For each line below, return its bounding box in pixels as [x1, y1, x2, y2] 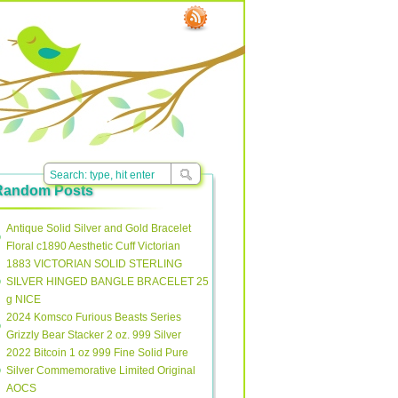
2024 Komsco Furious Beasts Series [6, 311, 181, 323]
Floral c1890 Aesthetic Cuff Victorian [6, 240, 180, 252]
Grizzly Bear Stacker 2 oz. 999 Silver [6, 329, 181, 341]
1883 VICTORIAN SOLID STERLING [6, 258, 182, 270]
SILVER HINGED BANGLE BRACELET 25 [6, 275, 209, 288]
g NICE [6, 293, 41, 306]
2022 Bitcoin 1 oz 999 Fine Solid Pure [6, 346, 188, 359]
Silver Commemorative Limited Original [6, 364, 195, 377]
